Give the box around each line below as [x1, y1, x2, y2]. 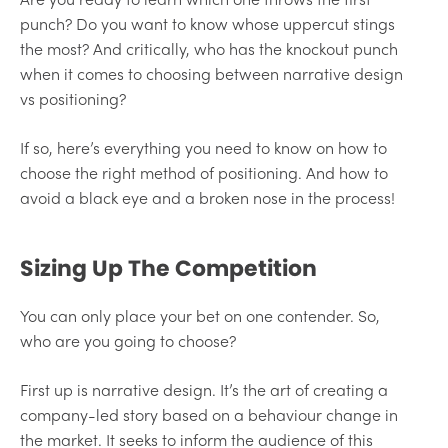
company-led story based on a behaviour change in [20, 402, 398, 426]
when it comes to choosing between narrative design [20, 61, 403, 85]
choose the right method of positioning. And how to [20, 160, 388, 184]
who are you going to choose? [20, 328, 236, 352]
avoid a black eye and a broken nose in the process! [20, 185, 395, 209]
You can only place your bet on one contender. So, [20, 303, 380, 327]
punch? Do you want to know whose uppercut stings [20, 11, 395, 35]
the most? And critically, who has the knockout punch [20, 36, 398, 60]
